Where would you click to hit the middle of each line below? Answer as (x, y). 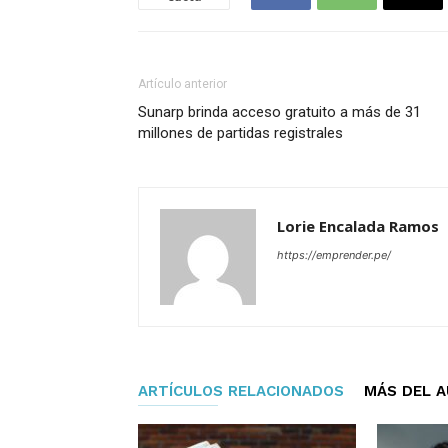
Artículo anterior (182, 84)
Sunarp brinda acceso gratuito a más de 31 (279, 112)
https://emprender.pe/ (334, 255)
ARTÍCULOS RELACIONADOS (241, 391)
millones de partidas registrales (240, 133)
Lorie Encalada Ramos (358, 226)
